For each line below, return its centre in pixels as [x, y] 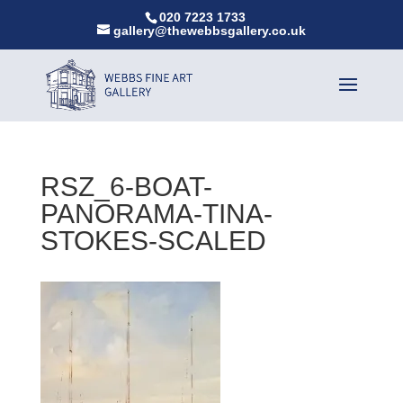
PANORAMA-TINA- [156, 213]
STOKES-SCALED [153, 240]
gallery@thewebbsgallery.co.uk [209, 30]
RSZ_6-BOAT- [126, 186]
